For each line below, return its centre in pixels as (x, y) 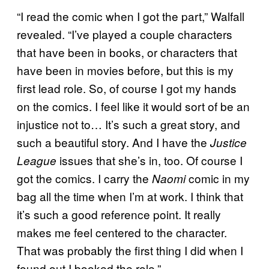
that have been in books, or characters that (127, 52)
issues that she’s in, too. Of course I (150, 160)
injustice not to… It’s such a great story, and (128, 124)
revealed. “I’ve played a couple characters (125, 34)
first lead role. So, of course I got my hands (127, 88)
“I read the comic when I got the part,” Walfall (131, 16)
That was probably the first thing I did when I (130, 250)
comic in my (219, 178)
